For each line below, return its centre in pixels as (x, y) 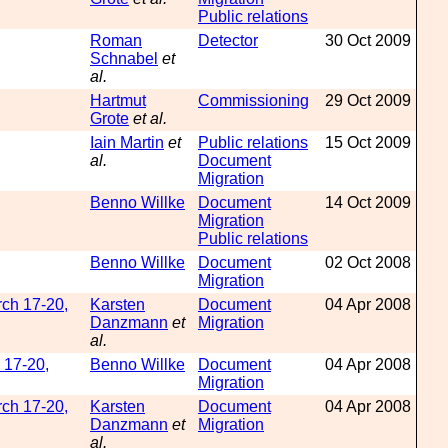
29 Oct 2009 (368, 100)
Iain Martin (127, 142)
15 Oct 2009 (368, 142)
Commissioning (253, 100)
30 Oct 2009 (368, 40)
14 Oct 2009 (368, 202)
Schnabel (124, 58)
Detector (228, 40)
